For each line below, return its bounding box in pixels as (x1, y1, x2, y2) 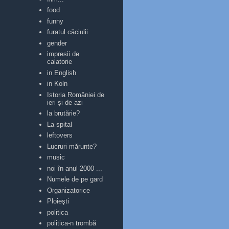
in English (47, 68, 77, 77)
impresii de (47, 50, 80, 58)
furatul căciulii (47, 28, 88, 36)
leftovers (47, 131, 73, 139)
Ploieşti (47, 197, 70, 205)
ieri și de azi (47, 98, 83, 106)
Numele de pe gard (47, 175, 103, 183)
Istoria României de (47, 90, 105, 99)
